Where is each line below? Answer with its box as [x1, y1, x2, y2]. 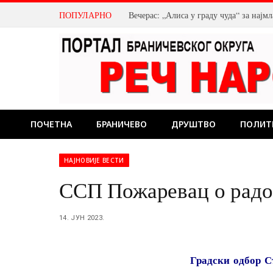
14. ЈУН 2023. [59, 214, 105, 222]
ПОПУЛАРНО [59, 9, 112, 21]
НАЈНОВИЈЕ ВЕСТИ [64, 156, 124, 165]
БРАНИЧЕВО [96, 118, 147, 130]
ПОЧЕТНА [30, 118, 72, 130]
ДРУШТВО [171, 118, 216, 130]
